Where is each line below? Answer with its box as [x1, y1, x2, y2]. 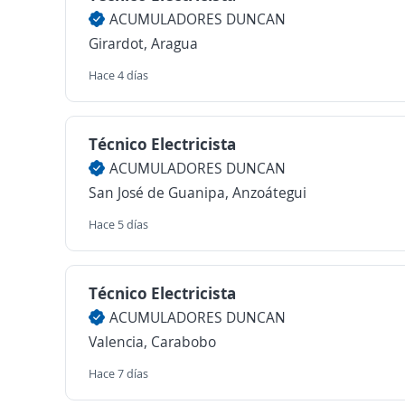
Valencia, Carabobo [89, 332, 216, 352]
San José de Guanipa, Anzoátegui [89, 183, 306, 202]
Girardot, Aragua [89, 33, 198, 53]
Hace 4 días [89, 67, 148, 83]
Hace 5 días [89, 216, 148, 232]
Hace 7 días [89, 365, 148, 381]
